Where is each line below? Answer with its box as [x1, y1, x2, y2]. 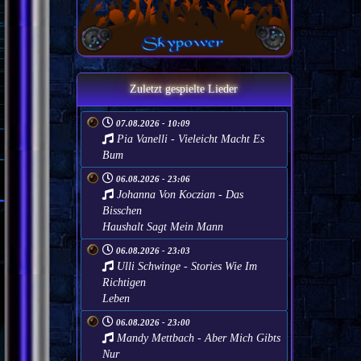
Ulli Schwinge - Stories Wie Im [113, 259, 257, 272]
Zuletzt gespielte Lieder [130, 82, 239, 95]
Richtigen [102, 276, 146, 288]
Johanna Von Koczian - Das [113, 188, 243, 201]
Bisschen [102, 204, 142, 217]
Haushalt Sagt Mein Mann [102, 220, 223, 233]
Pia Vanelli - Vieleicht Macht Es [113, 132, 264, 145]
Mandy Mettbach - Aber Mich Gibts [113, 331, 280, 344]
